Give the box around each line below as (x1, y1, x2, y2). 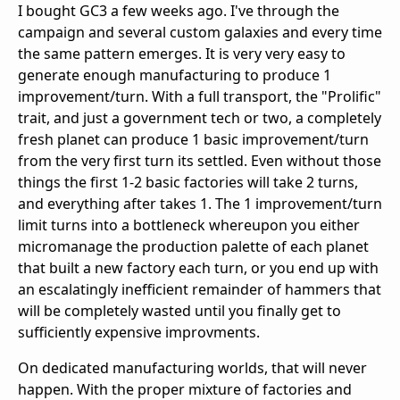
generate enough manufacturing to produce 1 (18, 65, 331, 86)
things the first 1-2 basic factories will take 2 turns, (18, 172, 358, 193)
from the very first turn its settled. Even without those (18, 151, 381, 171)
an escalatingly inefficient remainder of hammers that (18, 279, 381, 300)
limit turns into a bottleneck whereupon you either (18, 215, 360, 236)
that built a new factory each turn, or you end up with (18, 258, 379, 279)
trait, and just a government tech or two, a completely (18, 108, 381, 129)
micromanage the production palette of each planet (18, 237, 369, 257)
